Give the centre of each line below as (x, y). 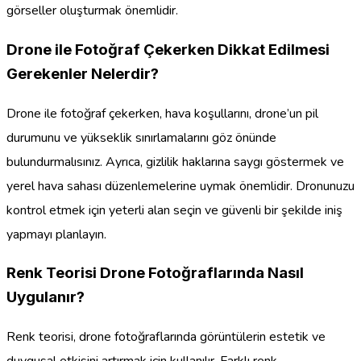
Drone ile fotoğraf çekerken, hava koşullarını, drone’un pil (162, 113)
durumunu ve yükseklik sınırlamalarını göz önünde (141, 137)
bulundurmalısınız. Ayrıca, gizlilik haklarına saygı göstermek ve (175, 162)
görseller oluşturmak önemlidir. (92, 11)
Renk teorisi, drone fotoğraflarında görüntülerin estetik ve (166, 337)
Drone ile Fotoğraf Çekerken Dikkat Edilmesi (168, 50)
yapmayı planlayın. (56, 234)
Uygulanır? (46, 297)
